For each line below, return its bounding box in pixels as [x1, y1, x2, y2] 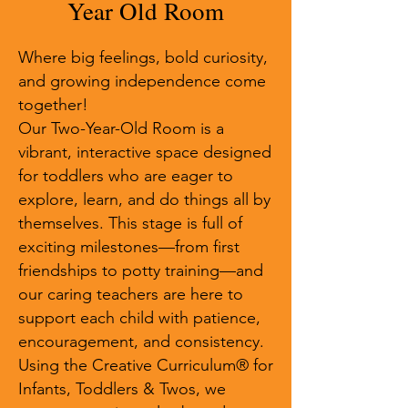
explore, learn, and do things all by [18, 189, 270, 209]
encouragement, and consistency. [18, 331, 264, 352]
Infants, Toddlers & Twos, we [18, 379, 226, 399]
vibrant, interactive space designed [18, 142, 271, 162]
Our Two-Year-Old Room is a [18, 118, 224, 138]
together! [18, 95, 88, 115]
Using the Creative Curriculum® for [18, 355, 273, 375]
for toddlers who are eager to [18, 166, 233, 186]
